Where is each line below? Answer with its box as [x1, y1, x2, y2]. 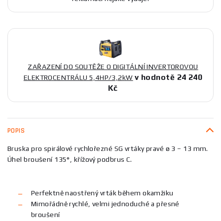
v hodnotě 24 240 [135, 72, 203, 82]
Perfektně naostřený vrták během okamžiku [31, 188, 174, 197]
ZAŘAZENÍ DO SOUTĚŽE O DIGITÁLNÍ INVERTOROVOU [28, 62, 198, 71]
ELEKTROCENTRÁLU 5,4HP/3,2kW [23, 73, 133, 81]
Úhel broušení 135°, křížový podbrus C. [7, 155, 132, 163]
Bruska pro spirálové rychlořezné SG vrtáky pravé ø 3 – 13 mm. [7, 144, 208, 152]
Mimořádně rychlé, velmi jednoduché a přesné [31, 199, 180, 208]
